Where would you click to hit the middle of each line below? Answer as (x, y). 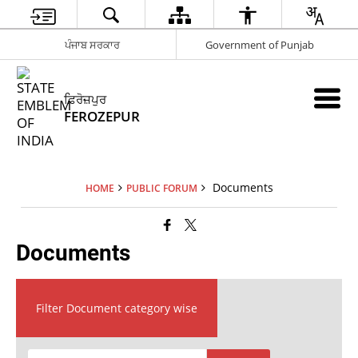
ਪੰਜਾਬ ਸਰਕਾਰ (92, 44)
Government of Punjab (259, 44)
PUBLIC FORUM (161, 188)
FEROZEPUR (102, 116)
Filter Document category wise (116, 308)
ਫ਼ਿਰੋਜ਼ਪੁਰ (86, 99)
